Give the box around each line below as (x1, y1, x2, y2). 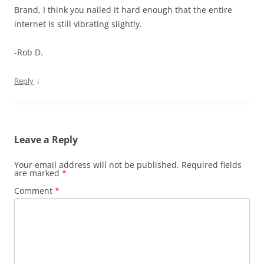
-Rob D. (14, 47, 43, 58)
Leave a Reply (14, 133, 78, 146)
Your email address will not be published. (14, 159, 179, 170)
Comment (14, 185, 55, 196)
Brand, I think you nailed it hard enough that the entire (14, 4, 232, 15)
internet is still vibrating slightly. (14, 18, 142, 29)
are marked (14, 167, 62, 179)
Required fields (181, 159, 242, 170)
